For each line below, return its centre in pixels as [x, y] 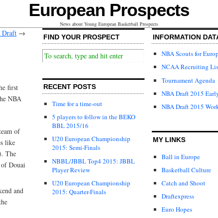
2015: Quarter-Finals [79, 191]
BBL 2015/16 [70, 126]
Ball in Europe [181, 156]
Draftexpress [178, 196]
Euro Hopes [177, 209]
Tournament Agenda [188, 80]
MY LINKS [169, 139]
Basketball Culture [186, 170]
